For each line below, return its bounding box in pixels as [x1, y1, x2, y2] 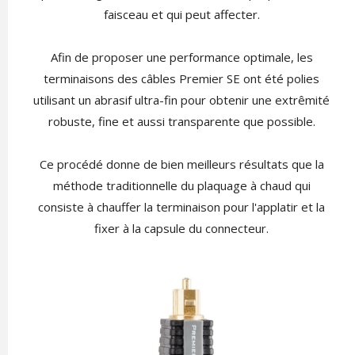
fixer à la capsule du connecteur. [94, 220, 269, 236]
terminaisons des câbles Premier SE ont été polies [44, 71, 319, 86]
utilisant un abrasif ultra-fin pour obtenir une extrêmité [33, 92, 330, 108]
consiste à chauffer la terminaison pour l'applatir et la [38, 199, 325, 215]
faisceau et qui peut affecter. [103, 6, 260, 22]
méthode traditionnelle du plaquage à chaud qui [52, 177, 311, 193]
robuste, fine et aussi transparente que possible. [48, 113, 315, 129]
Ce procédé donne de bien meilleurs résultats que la [39, 156, 324, 172]
